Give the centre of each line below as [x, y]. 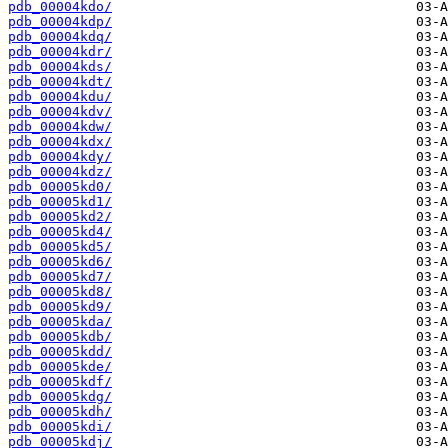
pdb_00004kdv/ [60, 112]
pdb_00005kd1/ [60, 202]
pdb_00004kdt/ [60, 82]
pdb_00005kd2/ [60, 217]
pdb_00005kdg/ [60, 397]
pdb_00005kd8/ [60, 292]
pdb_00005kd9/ [60, 307]
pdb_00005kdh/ [60, 412]
